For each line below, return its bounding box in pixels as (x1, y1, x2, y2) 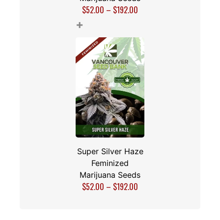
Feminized (91, 158, 129, 168)
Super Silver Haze (77, 146, 143, 156)
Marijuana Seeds (80, 169, 140, 180)
